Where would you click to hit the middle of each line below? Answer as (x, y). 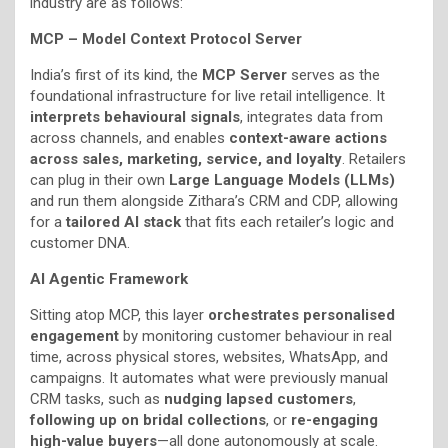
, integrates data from (311, 116)
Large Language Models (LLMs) (282, 179)
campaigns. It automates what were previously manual (209, 377)
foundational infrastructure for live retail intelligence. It (207, 95)
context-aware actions (308, 137)
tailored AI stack (123, 221)
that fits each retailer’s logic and (287, 221)
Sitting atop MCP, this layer (119, 314)
